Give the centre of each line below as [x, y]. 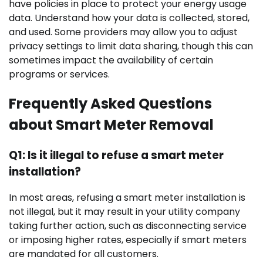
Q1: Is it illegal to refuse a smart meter [116, 155]
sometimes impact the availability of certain [111, 60]
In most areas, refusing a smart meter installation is [127, 198]
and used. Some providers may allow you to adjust [123, 32]
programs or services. [59, 74]
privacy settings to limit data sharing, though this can [131, 46]
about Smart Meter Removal [111, 124]
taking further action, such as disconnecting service [128, 226]
